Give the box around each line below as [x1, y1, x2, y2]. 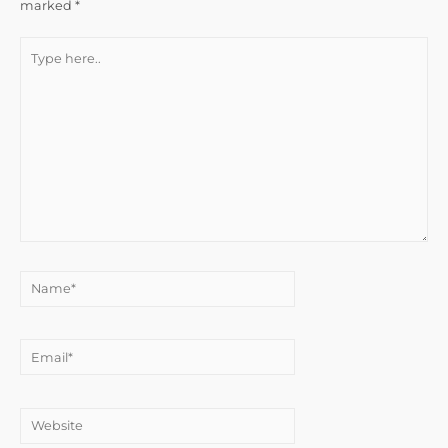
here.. [19, 62, 55, 78]
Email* [19, 342, 61, 358]
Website [19, 410, 71, 426]
